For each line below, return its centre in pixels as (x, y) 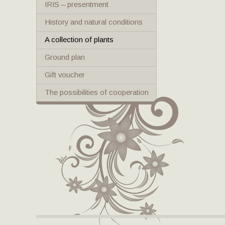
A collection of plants (79, 39)
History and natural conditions (94, 22)
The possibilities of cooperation (97, 92)
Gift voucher (65, 75)
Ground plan (65, 57)
